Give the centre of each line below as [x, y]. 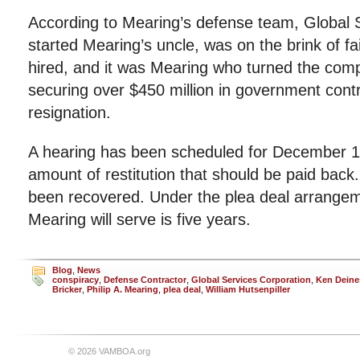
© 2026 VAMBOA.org [109, 351]
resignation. [70, 112]
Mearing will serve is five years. [139, 219]
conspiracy [76, 279]
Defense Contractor [145, 279]
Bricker [67, 289]
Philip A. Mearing [123, 289]
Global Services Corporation [251, 279]
